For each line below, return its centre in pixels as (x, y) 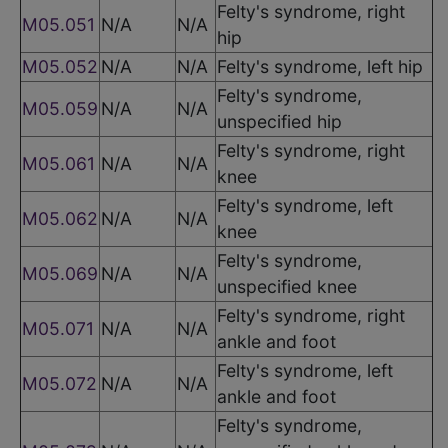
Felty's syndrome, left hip (320, 66)
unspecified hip (279, 121)
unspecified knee (287, 286)
